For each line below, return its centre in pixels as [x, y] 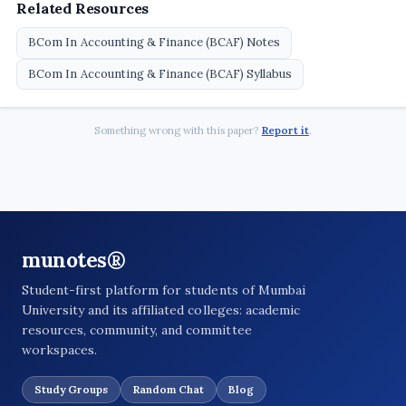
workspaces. [60, 350]
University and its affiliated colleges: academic [161, 310]
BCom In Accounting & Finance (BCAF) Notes [155, 43]
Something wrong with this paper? [178, 130]
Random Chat [168, 389]
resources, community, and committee [137, 330]
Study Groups [71, 389]
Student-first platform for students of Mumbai [164, 290]
